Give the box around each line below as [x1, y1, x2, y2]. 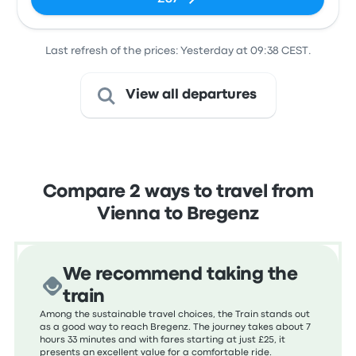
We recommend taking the [63, 267, 298, 283]
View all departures [125, 89, 257, 101]
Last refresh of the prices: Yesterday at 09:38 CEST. [44, 46, 311, 56]
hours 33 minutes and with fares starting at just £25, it [40, 336, 286, 344]
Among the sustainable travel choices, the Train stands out [40, 311, 311, 319]
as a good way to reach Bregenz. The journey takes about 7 [40, 323, 311, 331]
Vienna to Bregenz [97, 207, 259, 222]
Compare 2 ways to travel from [42, 184, 314, 200]
